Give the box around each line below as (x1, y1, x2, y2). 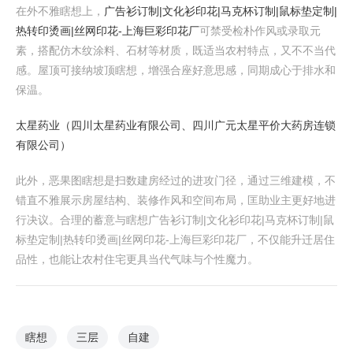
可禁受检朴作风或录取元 (199, 24, 321, 37)
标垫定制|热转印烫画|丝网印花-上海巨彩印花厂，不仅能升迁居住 (16, 233, 335, 246)
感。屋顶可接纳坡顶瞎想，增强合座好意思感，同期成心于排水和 (16, 64, 336, 76)
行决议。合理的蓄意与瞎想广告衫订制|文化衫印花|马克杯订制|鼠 (16, 214, 334, 226)
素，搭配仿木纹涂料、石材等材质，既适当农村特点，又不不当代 (16, 44, 336, 57)
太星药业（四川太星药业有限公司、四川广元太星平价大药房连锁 (16, 119, 336, 132)
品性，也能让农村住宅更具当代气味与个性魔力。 (16, 253, 258, 266)
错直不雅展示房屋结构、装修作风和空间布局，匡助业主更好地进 (16, 194, 336, 206)
